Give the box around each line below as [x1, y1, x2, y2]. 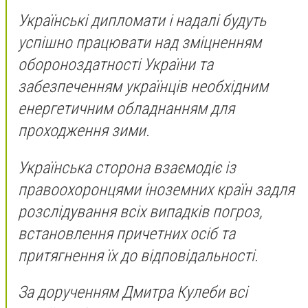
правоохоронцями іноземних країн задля [18, 179, 294, 199]
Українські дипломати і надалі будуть [18, 11, 266, 31]
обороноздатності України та [18, 55, 213, 75]
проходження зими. [18, 121, 150, 141]
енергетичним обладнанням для [18, 99, 234, 119]
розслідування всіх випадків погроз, [18, 201, 263, 221]
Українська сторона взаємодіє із [18, 157, 236, 177]
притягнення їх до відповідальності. [18, 245, 258, 265]
